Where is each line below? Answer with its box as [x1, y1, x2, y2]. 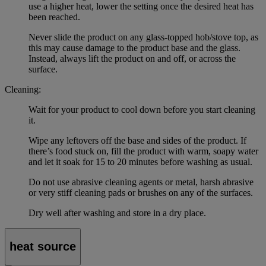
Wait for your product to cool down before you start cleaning [28, 104, 255, 115]
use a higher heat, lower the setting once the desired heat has [28, 1, 254, 12]
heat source [9, 239, 76, 253]
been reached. [28, 12, 80, 23]
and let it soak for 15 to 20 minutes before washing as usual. [28, 157, 252, 167]
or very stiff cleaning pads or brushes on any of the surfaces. [28, 188, 253, 198]
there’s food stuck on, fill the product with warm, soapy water [28, 146, 258, 157]
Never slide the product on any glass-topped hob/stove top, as [28, 32, 258, 43]
